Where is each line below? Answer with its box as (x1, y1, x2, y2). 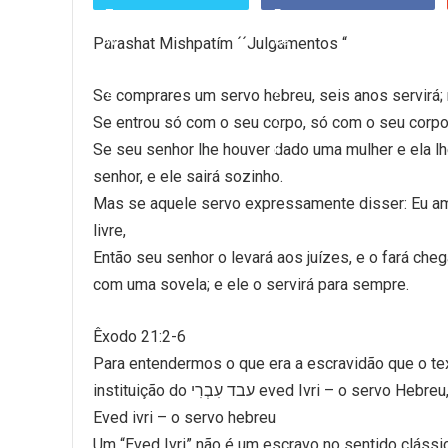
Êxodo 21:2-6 (93, 327, 186, 346)
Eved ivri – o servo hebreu (93, 408, 276, 427)
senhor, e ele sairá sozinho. (93, 167, 283, 186)
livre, (93, 221, 126, 240)
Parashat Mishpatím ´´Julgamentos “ (93, 34, 347, 53)
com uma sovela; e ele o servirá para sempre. (93, 275, 409, 294)
